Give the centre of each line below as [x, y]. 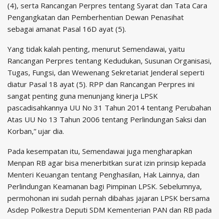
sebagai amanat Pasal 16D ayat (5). [67, 29]
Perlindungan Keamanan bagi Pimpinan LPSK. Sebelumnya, [105, 186]
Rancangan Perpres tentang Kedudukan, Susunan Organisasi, [109, 61]
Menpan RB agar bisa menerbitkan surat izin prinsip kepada [107, 163]
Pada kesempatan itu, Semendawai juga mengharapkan [100, 151]
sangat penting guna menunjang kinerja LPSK [83, 96]
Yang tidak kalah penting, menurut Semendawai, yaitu [96, 49]
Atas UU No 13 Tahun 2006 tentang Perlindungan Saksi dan [107, 120]
